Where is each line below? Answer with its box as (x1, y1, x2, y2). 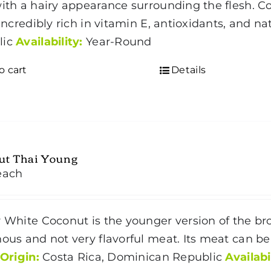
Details (171, 64, 206, 76)
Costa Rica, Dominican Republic (39, 250, 226, 264)
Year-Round (82, 34, 158, 48)
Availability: (16, 34, 83, 48)
